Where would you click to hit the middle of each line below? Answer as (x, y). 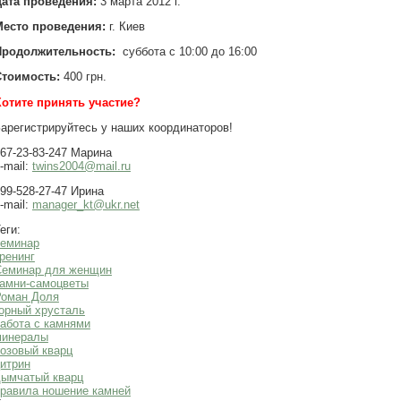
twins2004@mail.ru (81, 166)
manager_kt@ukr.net (85, 204)
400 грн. (85, 77)
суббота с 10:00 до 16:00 (186, 52)
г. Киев (125, 27)
